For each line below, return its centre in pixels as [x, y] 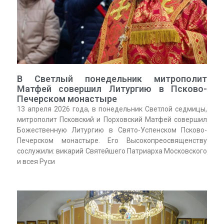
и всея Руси [36, 162]
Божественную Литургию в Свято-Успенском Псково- [112, 130]
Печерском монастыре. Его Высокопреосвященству [112, 141]
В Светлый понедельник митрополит [112, 79]
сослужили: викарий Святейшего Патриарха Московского [112, 151]
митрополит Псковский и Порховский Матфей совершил [112, 120]
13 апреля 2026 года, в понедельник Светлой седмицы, [112, 109]
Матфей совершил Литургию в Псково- [112, 89]
